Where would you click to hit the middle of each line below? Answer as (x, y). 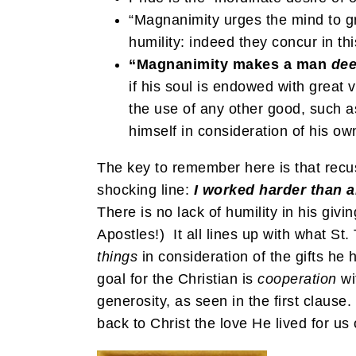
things (117, 256)
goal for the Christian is (177, 279)
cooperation (297, 279)
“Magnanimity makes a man (230, 64)
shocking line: (145, 190)
